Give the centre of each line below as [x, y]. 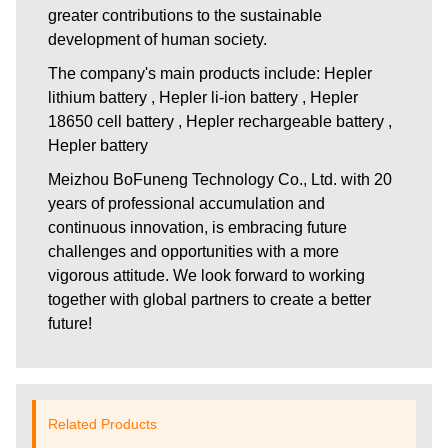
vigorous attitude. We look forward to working [206, 275]
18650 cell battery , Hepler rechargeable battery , [220, 121]
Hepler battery [98, 145]
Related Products [102, 423]
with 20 [366, 179]
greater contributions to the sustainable [185, 15]
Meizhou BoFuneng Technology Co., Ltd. [194, 179]
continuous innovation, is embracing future [197, 227]
